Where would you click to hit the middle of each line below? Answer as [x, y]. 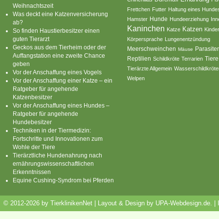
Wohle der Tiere [34, 147]
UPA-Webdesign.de [183, 203]
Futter [159, 9]
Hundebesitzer [32, 122]
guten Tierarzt [31, 39]
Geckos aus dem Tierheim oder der [59, 47]
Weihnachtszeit [33, 5]
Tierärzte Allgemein [150, 68]
